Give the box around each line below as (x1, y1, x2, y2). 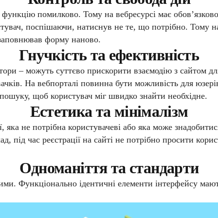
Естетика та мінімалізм (30, 103, 188, 121)
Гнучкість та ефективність (19, 46, 199, 64)
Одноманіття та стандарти (19, 159, 199, 177)
